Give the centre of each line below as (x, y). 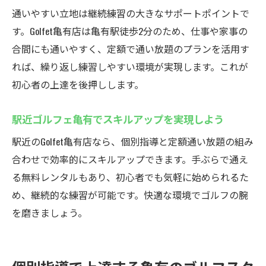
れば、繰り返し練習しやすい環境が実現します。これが (130, 66)
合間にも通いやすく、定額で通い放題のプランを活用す (131, 49)
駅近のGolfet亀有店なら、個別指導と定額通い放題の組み (133, 141)
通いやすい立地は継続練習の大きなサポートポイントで (131, 13)
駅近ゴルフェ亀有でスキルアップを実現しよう (118, 119)
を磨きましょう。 (50, 213)
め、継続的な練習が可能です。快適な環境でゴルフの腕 (130, 195)
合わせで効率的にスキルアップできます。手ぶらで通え (130, 159)
